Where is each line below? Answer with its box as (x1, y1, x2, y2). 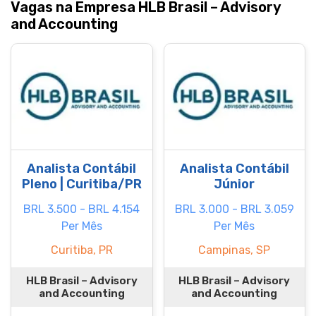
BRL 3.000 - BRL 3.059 (174, 202, 294, 216)
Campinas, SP (198, 243, 271, 257)
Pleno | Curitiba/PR (21, 176, 142, 192)
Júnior (214, 176, 255, 192)
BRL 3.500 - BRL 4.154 (23, 202, 140, 216)
